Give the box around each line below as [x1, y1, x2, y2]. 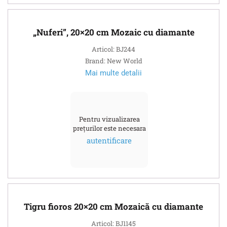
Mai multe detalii [85, 68, 142, 78]
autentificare [87, 135, 132, 145]
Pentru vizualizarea [79, 114, 140, 124]
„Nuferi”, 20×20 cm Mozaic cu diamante [32, 26, 195, 38]
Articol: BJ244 [92, 44, 135, 54]
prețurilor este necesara [72, 123, 146, 133]
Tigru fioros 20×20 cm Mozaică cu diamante [24, 200, 203, 212]
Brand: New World [85, 56, 142, 65]
